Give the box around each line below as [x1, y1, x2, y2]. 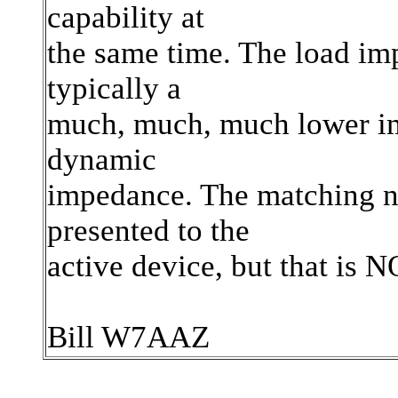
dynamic [47, 142, 156, 177]
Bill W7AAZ [47, 320, 210, 354]
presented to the [47, 213, 250, 248]
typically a [47, 71, 181, 106]
